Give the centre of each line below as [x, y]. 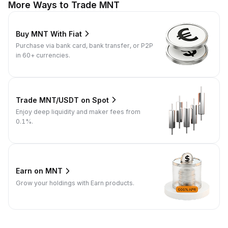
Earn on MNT [39, 171]
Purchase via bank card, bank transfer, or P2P [84, 46]
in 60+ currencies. [43, 55]
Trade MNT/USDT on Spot [62, 100]
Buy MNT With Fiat [49, 34]
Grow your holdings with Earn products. [75, 183]
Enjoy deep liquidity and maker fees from [78, 112]
